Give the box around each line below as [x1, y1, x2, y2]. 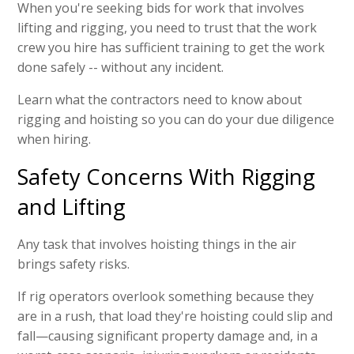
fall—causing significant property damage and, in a [17, 326, 318, 345]
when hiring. [17, 130, 92, 148]
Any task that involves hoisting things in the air [17, 235, 297, 253]
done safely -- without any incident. [17, 58, 224, 76]
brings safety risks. [17, 254, 130, 273]
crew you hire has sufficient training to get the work [17, 38, 326, 56]
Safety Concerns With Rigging [17, 161, 316, 191]
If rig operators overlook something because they [17, 287, 314, 305]
